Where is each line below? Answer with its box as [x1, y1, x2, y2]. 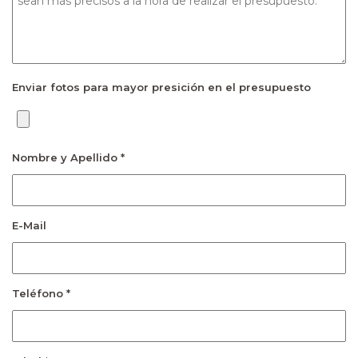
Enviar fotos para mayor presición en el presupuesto [12, 80, 311, 93]
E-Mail [12, 218, 46, 232]
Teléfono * [12, 286, 70, 300]
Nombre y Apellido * [12, 150, 125, 164]
